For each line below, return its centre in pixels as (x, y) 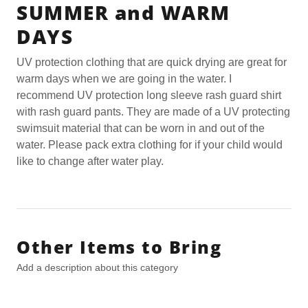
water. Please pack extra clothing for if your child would (150, 145)
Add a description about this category (97, 267)
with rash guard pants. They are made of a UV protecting (153, 112)
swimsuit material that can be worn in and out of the (141, 128)
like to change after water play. (91, 161)
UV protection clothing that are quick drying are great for (152, 62)
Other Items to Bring (119, 247)
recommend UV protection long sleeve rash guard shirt (149, 95)
